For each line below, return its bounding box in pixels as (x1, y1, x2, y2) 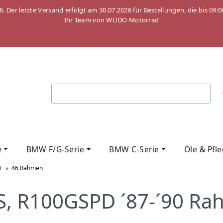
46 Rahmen (11, 163, 43, 172)
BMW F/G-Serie (26, 143, 85, 155)
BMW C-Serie (109, 143, 159, 155)
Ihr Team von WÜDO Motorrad (64, 15, 159, 24)
